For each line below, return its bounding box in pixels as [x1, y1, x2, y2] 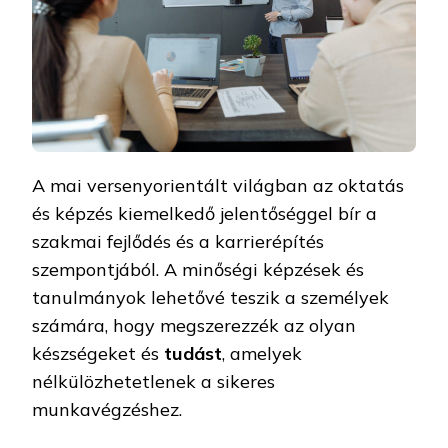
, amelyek [222, 341, 302, 365]
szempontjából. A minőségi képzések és [32, 257, 364, 281]
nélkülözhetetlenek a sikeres [32, 369, 275, 393]
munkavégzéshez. [32, 397, 187, 421]
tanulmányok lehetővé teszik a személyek [32, 285, 389, 309]
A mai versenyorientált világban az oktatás [32, 173, 404, 197]
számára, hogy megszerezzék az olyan [32, 313, 356, 337]
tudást [164, 341, 222, 365]
